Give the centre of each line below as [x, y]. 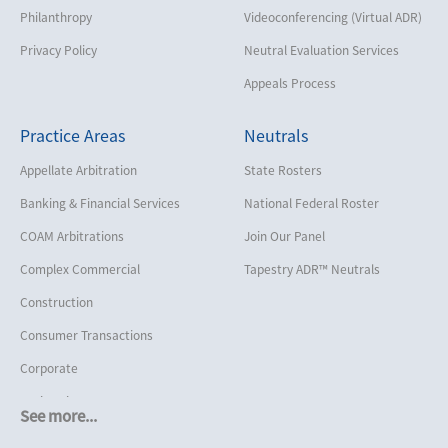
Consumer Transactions [86, 334]
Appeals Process [290, 82]
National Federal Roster [311, 202]
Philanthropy [56, 16]
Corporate [49, 367]
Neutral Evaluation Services [321, 49]
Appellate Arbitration [78, 169]
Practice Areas [72, 134]
